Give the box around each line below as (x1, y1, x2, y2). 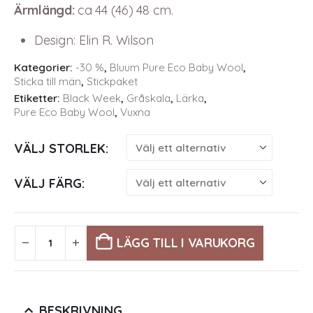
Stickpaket (87, 74, 138, 88)
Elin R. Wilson (78, 32, 154, 49)
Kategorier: (14, 60, 75, 74)
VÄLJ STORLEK (14, 140, 105, 157)
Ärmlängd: (14, 2, 75, 19)
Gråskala (126, 91, 170, 105)
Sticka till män (14, 74, 81, 88)
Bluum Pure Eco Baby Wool (110, 60, 243, 74)
